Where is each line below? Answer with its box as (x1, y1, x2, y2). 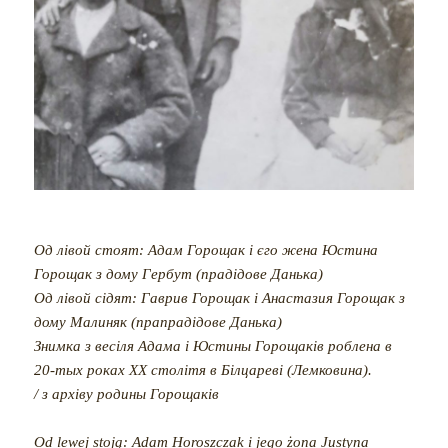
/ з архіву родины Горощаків (34, 386, 220, 403)
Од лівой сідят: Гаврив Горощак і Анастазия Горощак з (34, 290, 406, 307)
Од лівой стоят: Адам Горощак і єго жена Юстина (34, 242, 379, 259)
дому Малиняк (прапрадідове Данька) (34, 314, 283, 331)
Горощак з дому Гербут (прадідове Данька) (34, 266, 324, 283)
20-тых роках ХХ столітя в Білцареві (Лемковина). (34, 362, 373, 379)
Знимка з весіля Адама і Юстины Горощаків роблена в (34, 338, 393, 355)
